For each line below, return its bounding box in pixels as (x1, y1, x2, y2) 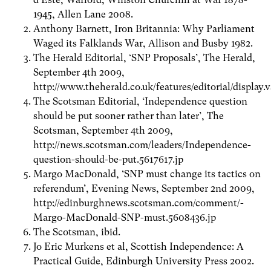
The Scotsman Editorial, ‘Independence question (33, 95, 247, 107)
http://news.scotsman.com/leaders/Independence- (33, 139, 251, 151)
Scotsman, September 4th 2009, (33, 124, 179, 136)
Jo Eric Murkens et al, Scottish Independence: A (33, 240, 244, 252)
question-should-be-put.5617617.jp (33, 153, 183, 165)
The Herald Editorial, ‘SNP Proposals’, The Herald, (33, 51, 255, 64)
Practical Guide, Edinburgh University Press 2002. (33, 255, 254, 267)
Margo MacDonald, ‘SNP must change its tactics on (33, 168, 261, 180)
